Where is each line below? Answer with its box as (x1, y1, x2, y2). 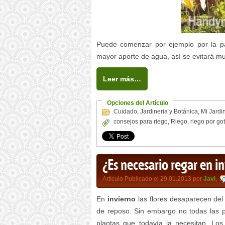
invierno (107, 195, 136, 203)
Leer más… (103, 75, 141, 83)
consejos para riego (114, 118, 168, 125)
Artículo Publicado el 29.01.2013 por (102, 175, 203, 182)
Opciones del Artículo (107, 99, 168, 106)
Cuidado (114, 108, 137, 115)
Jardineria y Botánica (140, 108, 198, 115)
